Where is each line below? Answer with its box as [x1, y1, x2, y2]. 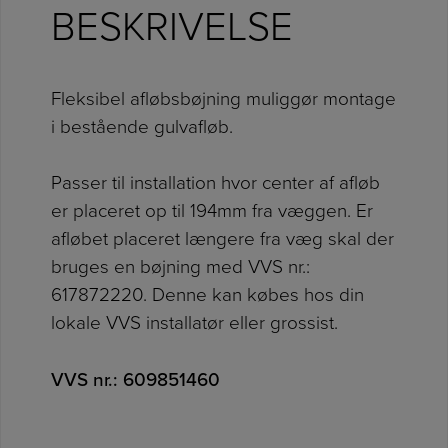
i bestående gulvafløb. [51, 115, 233, 138]
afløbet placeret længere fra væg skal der [51, 228, 394, 251]
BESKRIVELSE [51, 3, 293, 52]
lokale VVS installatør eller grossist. [51, 312, 338, 335]
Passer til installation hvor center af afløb [51, 172, 380, 195]
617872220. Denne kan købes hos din [51, 284, 364, 307]
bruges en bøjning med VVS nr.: [51, 256, 310, 279]
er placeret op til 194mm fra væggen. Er [51, 200, 373, 223]
